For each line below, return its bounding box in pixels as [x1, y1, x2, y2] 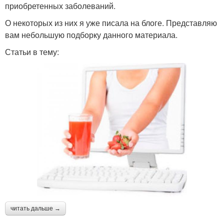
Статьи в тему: [5, 45, 59, 57]
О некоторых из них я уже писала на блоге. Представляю [5, 16, 217, 28]
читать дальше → [10, 205, 60, 212]
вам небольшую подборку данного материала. [5, 28, 177, 40]
